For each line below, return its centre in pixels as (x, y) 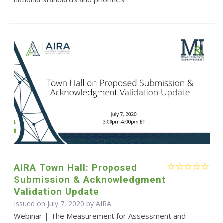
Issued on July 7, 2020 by (55, 203)
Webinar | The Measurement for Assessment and (100, 215)
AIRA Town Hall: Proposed (75, 167)
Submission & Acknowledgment (90, 179)
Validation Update (56, 191)
